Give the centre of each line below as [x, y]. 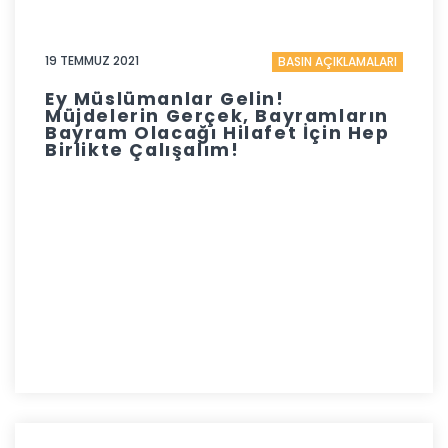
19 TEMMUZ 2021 [92, 60]
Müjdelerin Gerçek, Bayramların [217, 116]
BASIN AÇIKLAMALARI [337, 61]
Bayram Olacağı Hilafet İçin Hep [217, 133]
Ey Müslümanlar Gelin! [165, 99]
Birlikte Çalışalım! [142, 150]
